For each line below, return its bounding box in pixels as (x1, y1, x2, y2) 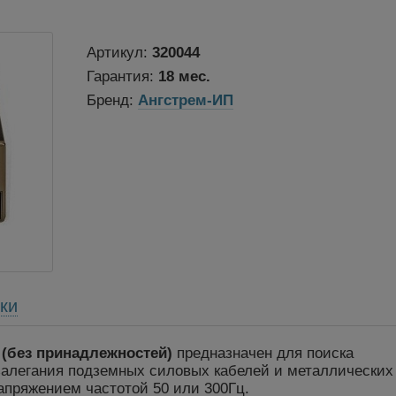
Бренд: (86, 91, 138, 109)
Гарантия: (86, 67, 158, 85)
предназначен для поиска (171, 345, 354, 362)
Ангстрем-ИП (137, 91, 233, 109)
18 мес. (157, 67, 210, 85)
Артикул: (86, 43, 152, 61)
